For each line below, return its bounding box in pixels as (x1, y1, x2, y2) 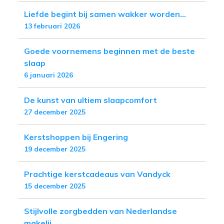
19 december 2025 (24, 144, 85, 153)
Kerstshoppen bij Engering (24, 131, 128, 142)
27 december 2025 (24, 107, 85, 116)
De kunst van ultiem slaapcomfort (24, 94, 157, 105)
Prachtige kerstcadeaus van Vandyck (24, 168, 170, 179)
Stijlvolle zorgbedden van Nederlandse (24, 205, 177, 216)
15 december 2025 (24, 181, 85, 190)
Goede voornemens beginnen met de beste (24, 45, 195, 56)
